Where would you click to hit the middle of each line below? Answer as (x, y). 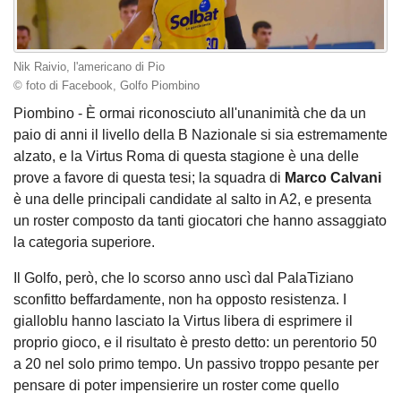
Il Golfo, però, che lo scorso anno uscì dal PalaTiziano (183, 278)
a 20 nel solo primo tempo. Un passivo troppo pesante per (196, 364)
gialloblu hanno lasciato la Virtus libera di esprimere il (183, 321)
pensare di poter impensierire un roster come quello (176, 386)
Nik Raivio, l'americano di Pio (89, 67)
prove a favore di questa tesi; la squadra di (149, 178)
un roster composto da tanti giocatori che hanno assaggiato (200, 221)
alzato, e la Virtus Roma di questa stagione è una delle (186, 157)
